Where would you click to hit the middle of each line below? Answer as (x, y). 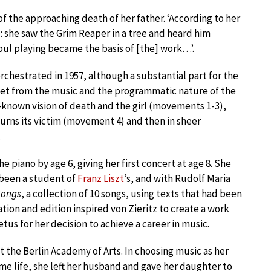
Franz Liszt (101, 178)
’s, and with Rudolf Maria (177, 178)
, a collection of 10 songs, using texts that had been (132, 194)
